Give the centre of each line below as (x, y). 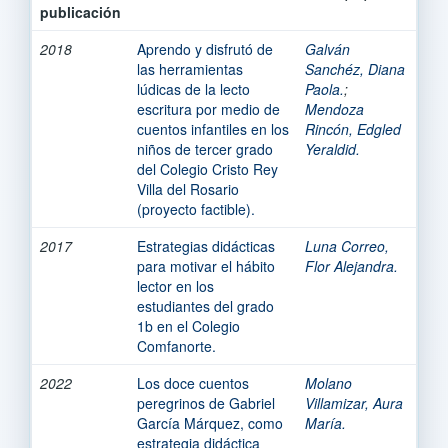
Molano (328, 382)
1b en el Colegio (188, 325)
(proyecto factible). (196, 208)
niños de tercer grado (205, 148)
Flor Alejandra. (351, 265)
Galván (327, 48)
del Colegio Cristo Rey (207, 168)
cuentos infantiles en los (213, 128)
